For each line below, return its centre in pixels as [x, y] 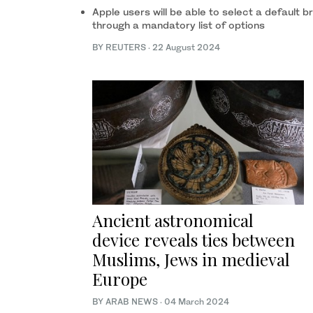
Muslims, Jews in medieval [191, 260]
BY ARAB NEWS [126, 302]
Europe [120, 279]
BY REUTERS [120, 48]
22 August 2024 [186, 48]
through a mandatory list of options [179, 25]
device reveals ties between [194, 240]
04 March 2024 [197, 302]
